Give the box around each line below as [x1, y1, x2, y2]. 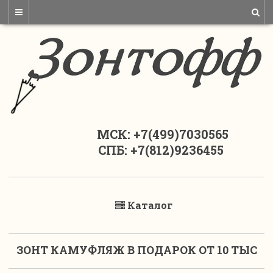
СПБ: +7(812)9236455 [49, 142, 224, 158]
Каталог [127, 199, 172, 212]
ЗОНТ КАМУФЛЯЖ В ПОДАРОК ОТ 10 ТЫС [16, 243, 257, 258]
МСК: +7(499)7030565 [44, 126, 229, 143]
